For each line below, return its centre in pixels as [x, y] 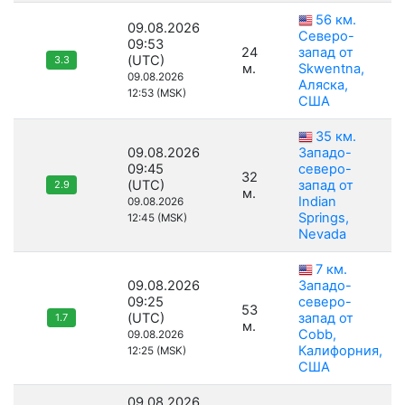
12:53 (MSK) [157, 94]
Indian [317, 202]
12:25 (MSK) [157, 351]
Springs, [324, 218]
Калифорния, [340, 351]
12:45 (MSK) [157, 218]
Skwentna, [331, 69]
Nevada [322, 235]
